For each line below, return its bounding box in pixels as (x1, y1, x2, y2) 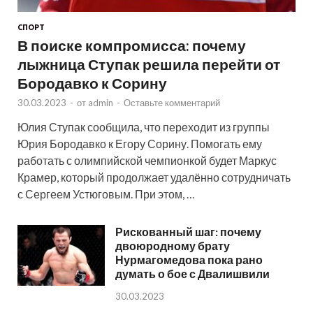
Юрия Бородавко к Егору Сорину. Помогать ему (17, 137, 262, 151)
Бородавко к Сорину (17, 74, 167, 92)
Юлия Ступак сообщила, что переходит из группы (17, 120, 270, 134)
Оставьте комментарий (124, 97, 220, 109)
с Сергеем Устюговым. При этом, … (17, 187, 195, 201)
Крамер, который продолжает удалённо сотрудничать (17, 170, 291, 184)
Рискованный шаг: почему (115, 225, 261, 239)
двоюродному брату (115, 239, 230, 253)
